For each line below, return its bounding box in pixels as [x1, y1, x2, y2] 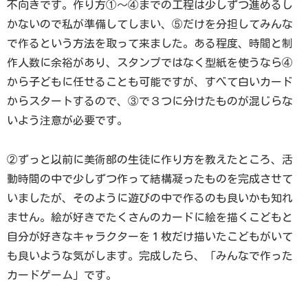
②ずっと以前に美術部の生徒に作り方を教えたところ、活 [7, 154, 293, 166]
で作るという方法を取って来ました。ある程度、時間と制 [7, 38, 293, 49]
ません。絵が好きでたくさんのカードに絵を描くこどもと [7, 212, 293, 223]
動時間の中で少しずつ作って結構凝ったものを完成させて [7, 173, 293, 185]
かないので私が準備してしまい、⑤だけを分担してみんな [7, 19, 293, 30]
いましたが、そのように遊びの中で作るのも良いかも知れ [7, 192, 293, 204]
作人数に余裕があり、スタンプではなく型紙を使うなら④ [7, 57, 293, 69]
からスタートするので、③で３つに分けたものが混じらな [7, 96, 293, 107]
